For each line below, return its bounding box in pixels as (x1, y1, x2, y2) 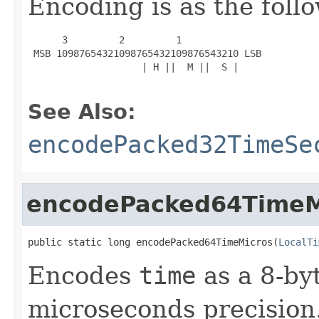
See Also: (28, 99, 136, 124)
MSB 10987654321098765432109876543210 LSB (28, 47, 261, 59)
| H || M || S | (28, 61, 239, 73)
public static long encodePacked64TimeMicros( (28, 236, 278, 248)
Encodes (28, 261, 139, 290)
